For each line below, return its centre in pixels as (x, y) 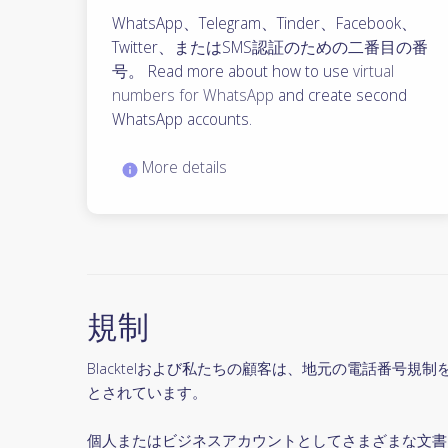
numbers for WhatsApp (193, 95)
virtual (373, 71)
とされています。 (147, 392)
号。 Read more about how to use (232, 71)
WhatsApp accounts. (182, 119)
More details (182, 167)
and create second (340, 95)
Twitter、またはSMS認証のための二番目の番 (270, 47)
